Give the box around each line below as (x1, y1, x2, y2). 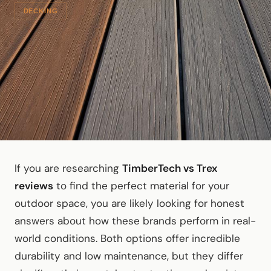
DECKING (23, 7, 58, 15)
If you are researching (15, 162, 122, 175)
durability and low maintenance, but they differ (15, 249, 243, 263)
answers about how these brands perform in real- (15, 214, 256, 227)
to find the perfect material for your (53, 179, 229, 192)
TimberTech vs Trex (122, 162, 217, 175)
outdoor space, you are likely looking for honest (15, 197, 244, 210)
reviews (15, 179, 53, 192)
